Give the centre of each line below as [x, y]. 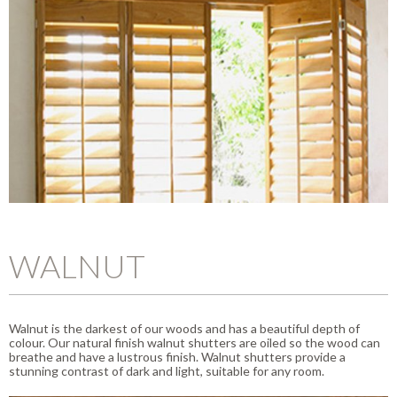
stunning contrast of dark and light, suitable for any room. [167, 370]
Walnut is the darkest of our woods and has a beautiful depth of [184, 328]
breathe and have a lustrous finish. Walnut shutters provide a [177, 356]
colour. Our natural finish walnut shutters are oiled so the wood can [195, 342]
